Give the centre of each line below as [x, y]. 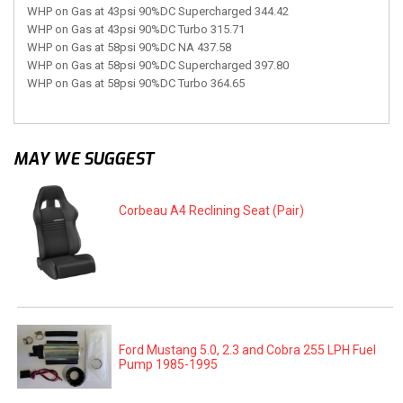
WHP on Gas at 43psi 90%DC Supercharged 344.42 [158, 11]
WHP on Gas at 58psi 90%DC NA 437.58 [129, 47]
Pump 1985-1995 [169, 364]
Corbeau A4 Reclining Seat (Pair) [212, 211]
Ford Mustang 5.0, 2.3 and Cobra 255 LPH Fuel [248, 349]
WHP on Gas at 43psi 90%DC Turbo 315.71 [136, 29]
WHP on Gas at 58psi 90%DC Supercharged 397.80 [158, 65]
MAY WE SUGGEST [84, 159]
